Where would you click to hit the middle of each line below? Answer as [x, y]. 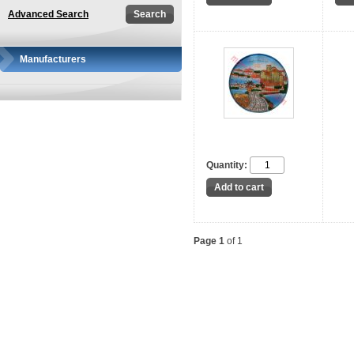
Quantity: [227, 165]
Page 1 [209, 241]
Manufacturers [53, 59]
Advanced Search [48, 14]
